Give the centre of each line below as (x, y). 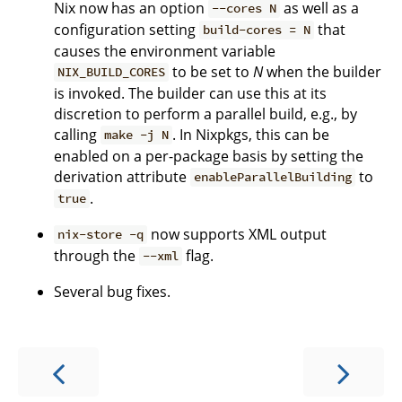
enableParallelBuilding (273, 177)
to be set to (211, 71)
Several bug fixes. (112, 291)
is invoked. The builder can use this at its (190, 93)
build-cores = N (257, 30)
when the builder (323, 71)
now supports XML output (237, 234)
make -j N (137, 135)
